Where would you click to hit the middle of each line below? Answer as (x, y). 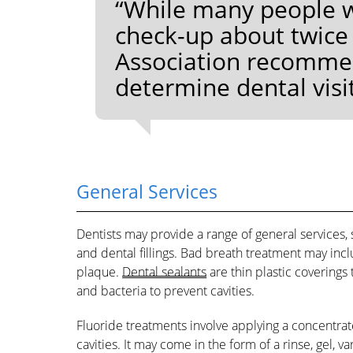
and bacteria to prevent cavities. (166, 290)
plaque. (100, 271)
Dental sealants (165, 271)
